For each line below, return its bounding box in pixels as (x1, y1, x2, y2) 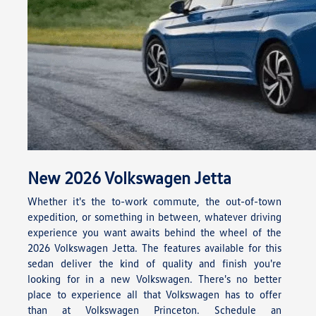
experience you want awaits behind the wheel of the (28, 226, 281, 239)
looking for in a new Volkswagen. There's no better (28, 272, 281, 286)
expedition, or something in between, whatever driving (28, 210, 281, 224)
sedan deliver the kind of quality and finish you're (28, 257, 281, 270)
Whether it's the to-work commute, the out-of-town (28, 195, 281, 208)
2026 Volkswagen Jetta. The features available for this (28, 241, 281, 255)
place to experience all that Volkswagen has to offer (28, 288, 281, 301)
